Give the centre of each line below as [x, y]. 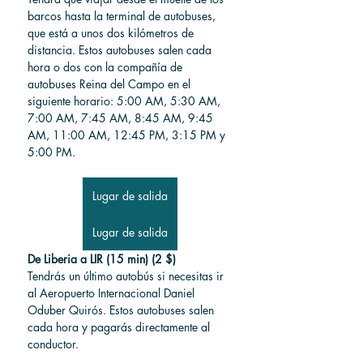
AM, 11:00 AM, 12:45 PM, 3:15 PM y [128, 135]
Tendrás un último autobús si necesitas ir [127, 275]
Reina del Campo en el [137, 83]
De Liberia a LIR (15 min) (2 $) [102, 258]
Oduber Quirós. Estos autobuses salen [122, 310]
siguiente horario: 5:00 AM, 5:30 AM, [126, 100]
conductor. [53, 344]
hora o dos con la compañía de [107, 66]
